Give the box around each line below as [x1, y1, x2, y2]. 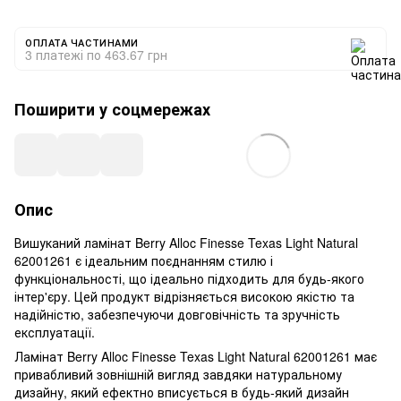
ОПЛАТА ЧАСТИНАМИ [25, 34, 139, 49]
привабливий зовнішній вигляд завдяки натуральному [14, 364, 342, 383]
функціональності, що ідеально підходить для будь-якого [14, 269, 364, 287]
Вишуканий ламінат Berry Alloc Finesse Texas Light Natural [14, 233, 358, 252]
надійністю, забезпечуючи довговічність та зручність [14, 304, 340, 323]
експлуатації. [14, 322, 95, 341]
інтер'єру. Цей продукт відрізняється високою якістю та [14, 286, 354, 305]
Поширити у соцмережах [14, 97, 210, 121]
